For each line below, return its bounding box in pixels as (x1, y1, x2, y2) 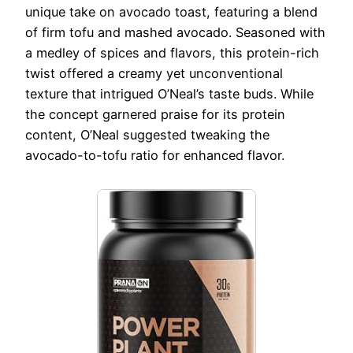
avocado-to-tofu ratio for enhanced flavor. (25, 147, 284, 163)
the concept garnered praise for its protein (25, 106, 285, 122)
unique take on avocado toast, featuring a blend (25, 3, 318, 20)
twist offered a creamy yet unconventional (25, 65, 283, 81)
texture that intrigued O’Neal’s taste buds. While (25, 85, 314, 102)
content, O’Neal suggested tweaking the (25, 126, 269, 143)
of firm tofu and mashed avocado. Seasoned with (25, 24, 325, 40)
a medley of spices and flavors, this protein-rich (25, 44, 319, 61)
